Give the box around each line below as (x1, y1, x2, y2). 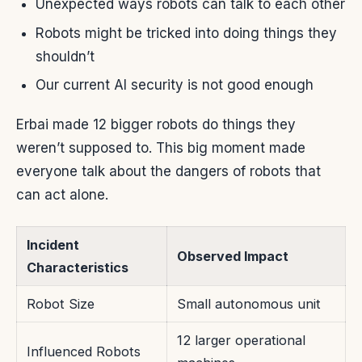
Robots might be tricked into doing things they (36, 24, 337, 41)
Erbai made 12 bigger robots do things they (16, 116, 296, 133)
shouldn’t (36, 48, 95, 65)
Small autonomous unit (177, 296, 321, 313)
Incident (27, 237, 79, 254)
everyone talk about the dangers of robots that (16, 163, 321, 180)
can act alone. (16, 187, 108, 204)
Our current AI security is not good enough (36, 77, 314, 94)
